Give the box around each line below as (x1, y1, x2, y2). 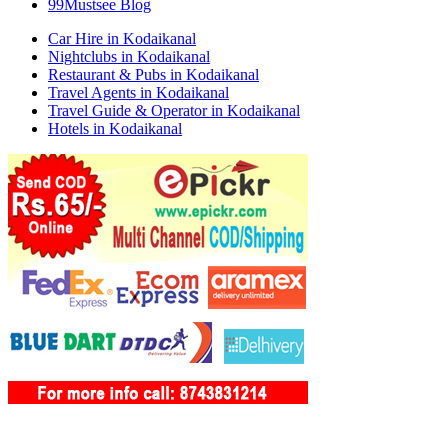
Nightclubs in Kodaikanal (48, 47, 210, 65)
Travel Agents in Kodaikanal (48, 83, 229, 101)
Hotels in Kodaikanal (48, 119, 182, 137)
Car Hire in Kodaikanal (48, 29, 196, 47)
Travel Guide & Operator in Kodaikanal (48, 101, 300, 119)
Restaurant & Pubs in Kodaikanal (48, 65, 259, 83)
